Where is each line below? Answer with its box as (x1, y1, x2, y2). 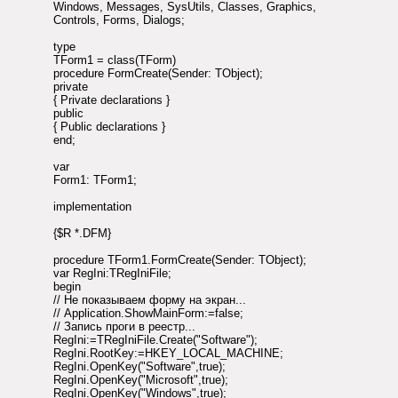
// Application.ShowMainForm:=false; (53, 306, 243, 321)
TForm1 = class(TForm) (53, 53, 176, 68)
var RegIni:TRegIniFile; (53, 267, 171, 281)
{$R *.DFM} (53, 227, 111, 241)
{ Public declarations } (53, 120, 165, 134)
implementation (53, 200, 131, 214)
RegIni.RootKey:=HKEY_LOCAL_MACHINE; (53, 346, 283, 361)
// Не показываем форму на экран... (53, 293, 246, 307)
